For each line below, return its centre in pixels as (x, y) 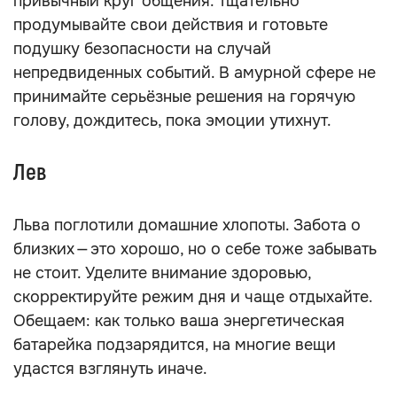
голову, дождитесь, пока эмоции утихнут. (172, 121)
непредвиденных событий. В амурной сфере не (195, 73)
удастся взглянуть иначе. (110, 369)
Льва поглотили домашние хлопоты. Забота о (187, 225)
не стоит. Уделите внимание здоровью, (162, 273)
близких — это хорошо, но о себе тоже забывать (195, 249)
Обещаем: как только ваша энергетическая (179, 321)
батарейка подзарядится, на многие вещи (175, 345)
